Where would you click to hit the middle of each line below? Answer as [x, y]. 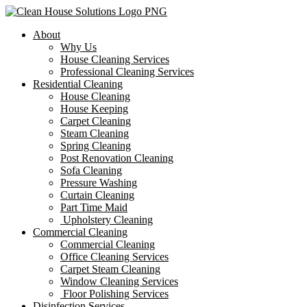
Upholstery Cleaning [107, 220]
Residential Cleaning [78, 84]
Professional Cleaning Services [127, 72]
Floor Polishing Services [114, 294]
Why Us [78, 47]
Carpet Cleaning [96, 121]
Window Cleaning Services [119, 281]
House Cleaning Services [115, 59]
